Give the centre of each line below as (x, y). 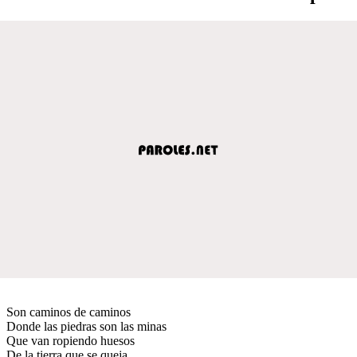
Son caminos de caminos (69, 312)
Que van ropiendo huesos (71, 340)
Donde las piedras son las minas (86, 326)
